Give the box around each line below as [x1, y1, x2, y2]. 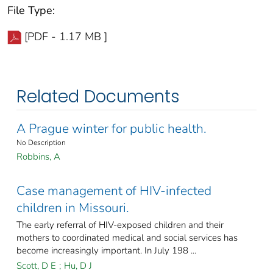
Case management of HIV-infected [16, 182, 211, 200]
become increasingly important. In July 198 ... [16, 244, 196, 257]
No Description [16, 138, 66, 148]
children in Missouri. [16, 199, 129, 217]
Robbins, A [16, 151, 60, 163]
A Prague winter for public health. [16, 120, 207, 138]
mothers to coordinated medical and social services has [16, 232, 238, 244]
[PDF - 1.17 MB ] [24, 29, 107, 44]
